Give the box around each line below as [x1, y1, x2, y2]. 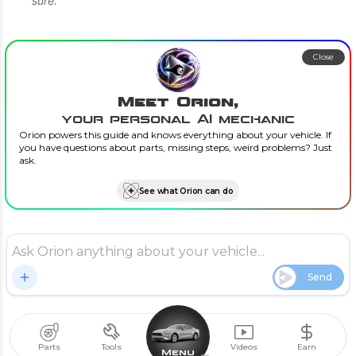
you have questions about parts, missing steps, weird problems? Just [19, 141, 332, 153]
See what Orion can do [138, 185, 234, 196]
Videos [230, 342, 258, 352]
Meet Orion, [118, 95, 238, 108]
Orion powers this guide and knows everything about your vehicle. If [19, 129, 331, 141]
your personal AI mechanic [61, 114, 295, 125]
